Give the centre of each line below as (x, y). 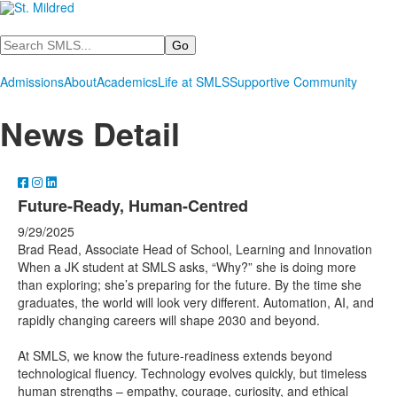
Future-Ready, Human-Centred (133, 206)
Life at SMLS (194, 82)
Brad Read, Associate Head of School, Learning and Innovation (195, 249)
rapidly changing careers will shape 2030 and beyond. (169, 320)
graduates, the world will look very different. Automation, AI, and (196, 302)
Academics (127, 82)
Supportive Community (293, 82)
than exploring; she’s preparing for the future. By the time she (190, 284)
